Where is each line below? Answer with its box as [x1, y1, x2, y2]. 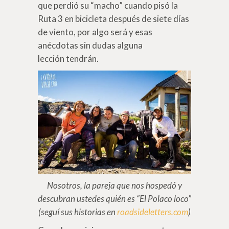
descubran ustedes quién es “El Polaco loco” [38, 193, 191, 204]
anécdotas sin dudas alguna [38, 40, 143, 51]
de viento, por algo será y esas [38, 27, 152, 38]
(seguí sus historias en [38, 207, 117, 218]
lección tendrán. [38, 53, 99, 64]
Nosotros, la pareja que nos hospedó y [47, 180, 182, 191]
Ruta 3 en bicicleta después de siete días [38, 13, 189, 25]
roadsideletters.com [117, 207, 188, 218]
